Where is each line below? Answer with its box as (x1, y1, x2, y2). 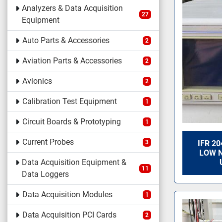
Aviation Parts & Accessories (22, 56, 122, 65)
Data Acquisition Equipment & (22, 158, 127, 167)
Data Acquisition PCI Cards (22, 210, 116, 220)
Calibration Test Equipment (22, 97, 117, 106)
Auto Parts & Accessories (22, 36, 110, 45)
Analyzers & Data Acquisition (22, 3, 123, 13)
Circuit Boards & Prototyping (22, 117, 121, 126)
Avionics (22, 76, 52, 86)
